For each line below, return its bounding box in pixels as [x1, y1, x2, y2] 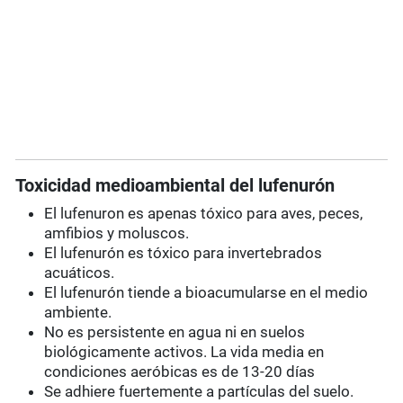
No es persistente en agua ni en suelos [44, 323, 306, 342]
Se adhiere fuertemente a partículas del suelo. [44, 382, 354, 401]
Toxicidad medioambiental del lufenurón [15, 175, 336, 197]
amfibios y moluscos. [44, 224, 190, 243]
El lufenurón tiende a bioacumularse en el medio [44, 283, 369, 302]
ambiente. [44, 303, 112, 322]
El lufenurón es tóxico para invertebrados [44, 244, 323, 263]
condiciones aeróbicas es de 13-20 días [44, 363, 316, 381]
